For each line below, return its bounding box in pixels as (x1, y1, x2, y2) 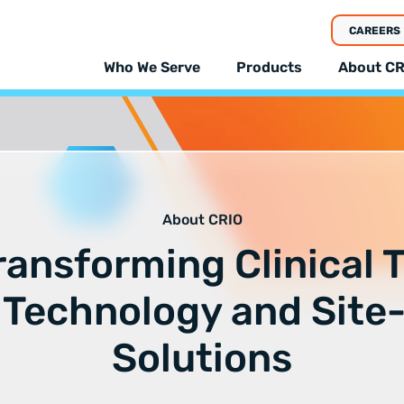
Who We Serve (104, 59, 200, 77)
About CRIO (161, 210, 243, 228)
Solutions (112, 334, 292, 381)
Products (236, 59, 302, 77)
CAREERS (349, 23, 400, 37)
